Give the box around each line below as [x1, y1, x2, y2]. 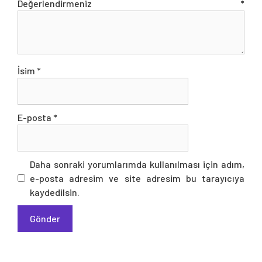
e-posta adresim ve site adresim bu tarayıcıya [30, 172, 244, 184]
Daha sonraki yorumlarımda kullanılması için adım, [30, 158, 244, 170]
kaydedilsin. [30, 186, 80, 198]
